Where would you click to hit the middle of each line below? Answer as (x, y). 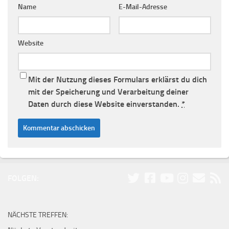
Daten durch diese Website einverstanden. (105, 104)
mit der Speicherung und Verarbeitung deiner (108, 91)
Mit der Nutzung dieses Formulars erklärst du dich (118, 79)
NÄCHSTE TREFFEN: (38, 215)
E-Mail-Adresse (143, 7)
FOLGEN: (23, 178)
